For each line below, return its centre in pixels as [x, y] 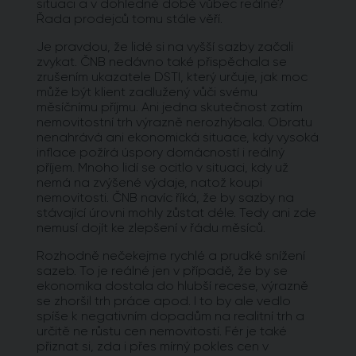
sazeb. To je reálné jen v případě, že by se [162, 270]
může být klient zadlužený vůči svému [147, 91]
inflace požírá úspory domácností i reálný [161, 152]
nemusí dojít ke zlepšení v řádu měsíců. [151, 227]
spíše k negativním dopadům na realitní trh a [170, 315]
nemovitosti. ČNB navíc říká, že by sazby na [165, 197]
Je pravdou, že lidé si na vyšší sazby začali [165, 46]
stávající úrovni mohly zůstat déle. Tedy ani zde [176, 212]
